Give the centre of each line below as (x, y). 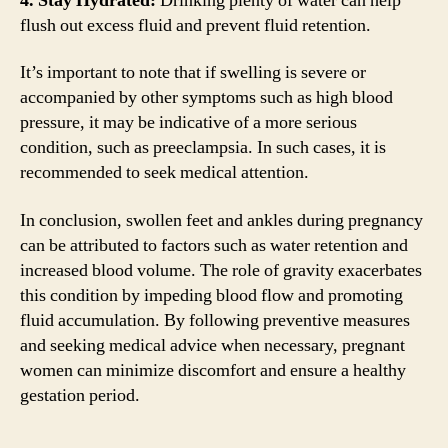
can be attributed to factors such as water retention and (214, 245)
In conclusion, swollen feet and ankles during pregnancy (221, 220)
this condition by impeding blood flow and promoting (211, 295)
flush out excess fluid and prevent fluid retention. (195, 25)
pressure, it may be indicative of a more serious (188, 122)
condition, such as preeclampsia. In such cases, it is (203, 147)
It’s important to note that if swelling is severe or (193, 72)
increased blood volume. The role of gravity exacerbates (221, 270)
